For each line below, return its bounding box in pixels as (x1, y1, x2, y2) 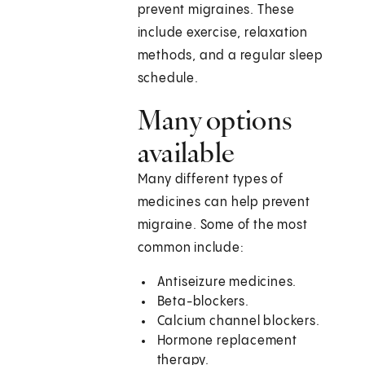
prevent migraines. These (137, 3, 295, 18)
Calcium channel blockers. (156, 314, 320, 329)
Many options (137, 103, 292, 138)
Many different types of (137, 173, 284, 187)
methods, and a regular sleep (137, 49, 324, 64)
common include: (137, 241, 244, 256)
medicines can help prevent (137, 196, 310, 210)
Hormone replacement (156, 334, 297, 349)
